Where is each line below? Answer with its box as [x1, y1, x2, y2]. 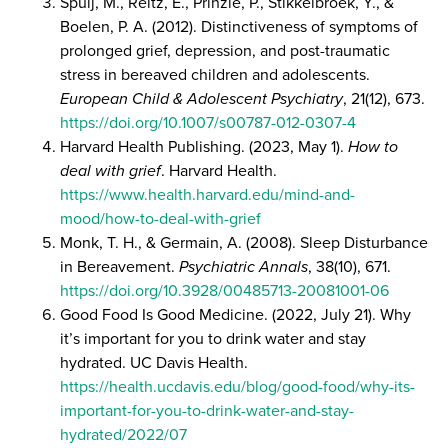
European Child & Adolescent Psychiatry [60, 86, 343, 110]
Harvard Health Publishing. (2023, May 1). [60, 134, 348, 158]
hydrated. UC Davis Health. [60, 350, 248, 374]
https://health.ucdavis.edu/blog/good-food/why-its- [60, 374, 415, 398]
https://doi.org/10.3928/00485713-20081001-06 [60, 278, 389, 302]
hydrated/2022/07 [60, 422, 187, 446]
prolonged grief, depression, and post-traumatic [60, 38, 390, 62]
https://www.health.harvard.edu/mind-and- [60, 182, 355, 206]
